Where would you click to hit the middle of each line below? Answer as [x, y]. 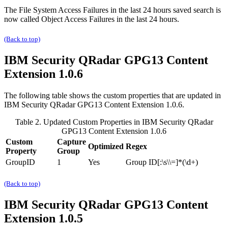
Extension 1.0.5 [44, 218]
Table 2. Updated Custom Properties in [78, 122]
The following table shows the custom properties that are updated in [112, 95]
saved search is [196, 10]
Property [21, 151]
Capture [72, 141]
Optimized [106, 146]
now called [23, 19]
